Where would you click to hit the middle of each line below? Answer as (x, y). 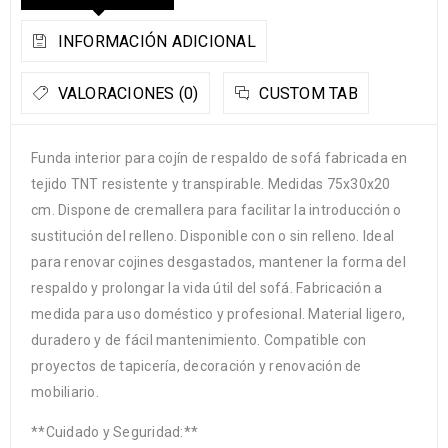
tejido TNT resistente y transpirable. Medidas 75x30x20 (211, 184)
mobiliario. (65, 392)
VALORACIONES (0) (126, 94)
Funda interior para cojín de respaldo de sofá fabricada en (219, 158)
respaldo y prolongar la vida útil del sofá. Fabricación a (207, 288)
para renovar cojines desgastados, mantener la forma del (218, 262)
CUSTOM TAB (306, 94)
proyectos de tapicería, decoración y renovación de (196, 366)
